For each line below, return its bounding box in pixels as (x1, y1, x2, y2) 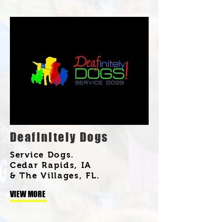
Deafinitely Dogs (10, 129, 109, 144)
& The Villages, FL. (10, 170, 100, 180)
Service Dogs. (10, 150, 75, 160)
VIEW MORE (10, 189, 46, 199)
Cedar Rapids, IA (10, 160, 92, 170)
